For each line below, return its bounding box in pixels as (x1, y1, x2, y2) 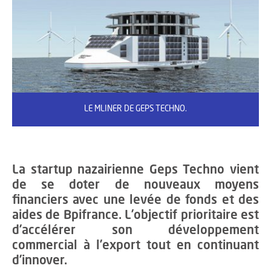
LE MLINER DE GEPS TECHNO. (84, 105, 187, 113)
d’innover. (12, 254, 67, 267)
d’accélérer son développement (12, 224, 259, 237)
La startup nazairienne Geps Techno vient (12, 163, 259, 177)
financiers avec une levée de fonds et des (12, 194, 259, 207)
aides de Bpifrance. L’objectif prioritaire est (12, 209, 259, 222)
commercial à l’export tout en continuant (12, 239, 259, 252)
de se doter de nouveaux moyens (12, 178, 259, 192)
